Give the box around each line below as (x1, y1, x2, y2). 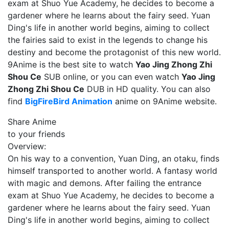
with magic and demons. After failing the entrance (8, 178, 201, 188)
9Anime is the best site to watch (8, 59, 135, 70)
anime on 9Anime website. (112, 96, 217, 106)
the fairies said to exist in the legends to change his (8, 35, 208, 45)
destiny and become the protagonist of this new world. (8, 47, 221, 57)
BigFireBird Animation (25, 96, 112, 106)
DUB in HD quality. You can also (84, 84, 211, 94)
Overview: (8, 141, 46, 151)
